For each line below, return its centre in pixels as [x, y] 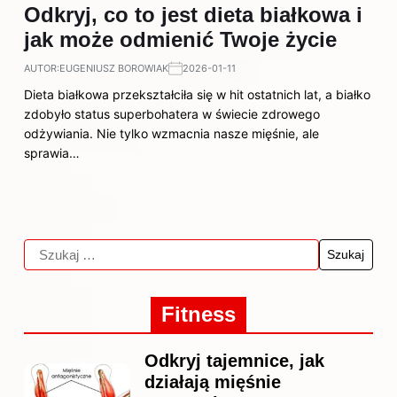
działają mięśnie [213, 382]
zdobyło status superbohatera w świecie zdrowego [172, 114]
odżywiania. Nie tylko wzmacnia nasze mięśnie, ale [171, 133]
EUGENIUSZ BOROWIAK [114, 68]
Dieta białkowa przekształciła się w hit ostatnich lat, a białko [197, 94]
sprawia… [52, 153]
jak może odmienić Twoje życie [180, 39]
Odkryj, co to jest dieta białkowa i [193, 15]
